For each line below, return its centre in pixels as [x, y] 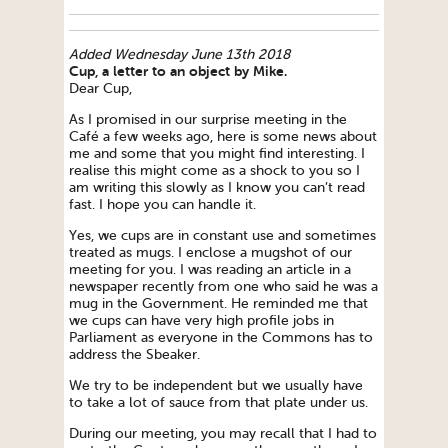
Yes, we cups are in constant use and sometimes [222, 236]
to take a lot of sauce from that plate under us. [218, 403]
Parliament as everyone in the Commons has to [221, 338]
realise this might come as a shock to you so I [214, 171]
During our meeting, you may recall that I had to [223, 434]
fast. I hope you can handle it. [162, 205]
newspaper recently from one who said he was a [223, 287]
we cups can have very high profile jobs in [201, 321]
